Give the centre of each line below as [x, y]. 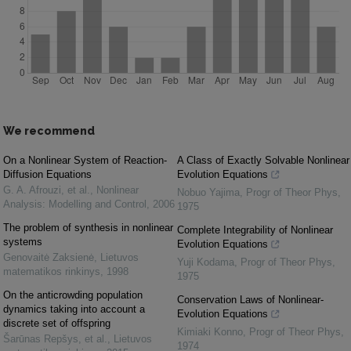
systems [23, 242]
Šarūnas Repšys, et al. [55, 339]
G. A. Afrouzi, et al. [47, 190]
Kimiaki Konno [210, 332]
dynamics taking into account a [74, 309]
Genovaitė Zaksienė [49, 258]
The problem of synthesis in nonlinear [88, 228]
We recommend [49, 131]
